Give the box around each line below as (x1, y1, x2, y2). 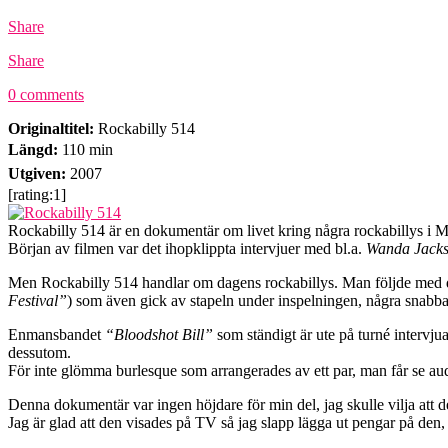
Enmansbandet (8, 325, 105, 343)
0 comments (8, 85, 84, 103)
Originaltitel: (8, 119, 94, 137)
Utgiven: (8, 164, 66, 182)
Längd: (8, 140, 58, 158)
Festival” (8, 291, 67, 309)
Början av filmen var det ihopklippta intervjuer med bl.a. (8, 239, 366, 257)
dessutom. (8, 343, 71, 361)
